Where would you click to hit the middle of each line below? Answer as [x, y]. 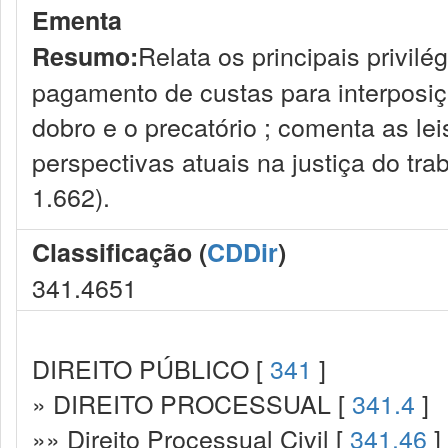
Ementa [77, 20]
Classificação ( [119, 252]
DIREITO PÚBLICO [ [151, 368]
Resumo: [85, 56]
